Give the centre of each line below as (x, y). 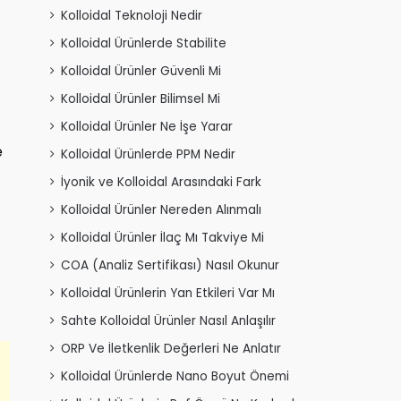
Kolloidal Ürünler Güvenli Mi (141, 72)
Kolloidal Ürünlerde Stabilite (144, 44)
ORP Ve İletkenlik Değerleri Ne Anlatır (171, 349)
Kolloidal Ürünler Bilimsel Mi (141, 99)
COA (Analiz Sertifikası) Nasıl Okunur (170, 266)
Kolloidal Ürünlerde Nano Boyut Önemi (175, 377)
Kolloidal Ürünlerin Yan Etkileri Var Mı (168, 294)
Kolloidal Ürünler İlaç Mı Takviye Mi (162, 238)
